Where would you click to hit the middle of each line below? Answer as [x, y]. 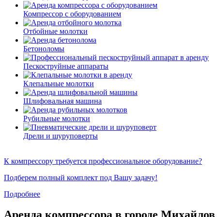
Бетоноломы [44, 48]
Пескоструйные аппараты [66, 66]
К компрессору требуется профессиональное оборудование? [103, 161]
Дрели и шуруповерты [61, 136]
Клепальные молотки [59, 83]
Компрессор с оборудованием [72, 14]
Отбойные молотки [55, 31]
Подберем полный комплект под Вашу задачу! [81, 177]
